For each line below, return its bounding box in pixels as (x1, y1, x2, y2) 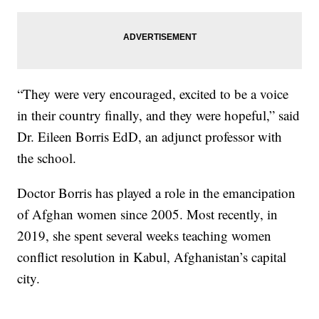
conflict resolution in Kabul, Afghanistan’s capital (17, 247, 287, 266)
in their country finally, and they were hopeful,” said (17, 105, 300, 124)
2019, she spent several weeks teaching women (17, 226, 272, 244)
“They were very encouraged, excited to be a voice (17, 84, 289, 103)
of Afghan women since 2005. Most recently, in (17, 204, 278, 223)
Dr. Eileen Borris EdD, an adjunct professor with (17, 127, 283, 145)
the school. (17, 148, 77, 167)
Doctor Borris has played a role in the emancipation (17, 183, 296, 202)
